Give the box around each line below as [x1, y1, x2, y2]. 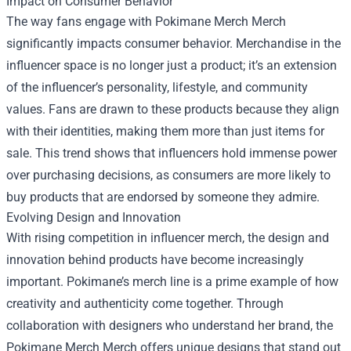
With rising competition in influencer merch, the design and [6, 230, 329, 245]
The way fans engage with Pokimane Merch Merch [6, 13, 286, 29]
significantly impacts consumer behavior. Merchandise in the [6, 35, 341, 51]
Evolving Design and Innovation [6, 209, 181, 225]
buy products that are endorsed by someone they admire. [6, 189, 320, 204]
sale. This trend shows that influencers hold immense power [6, 145, 337, 161]
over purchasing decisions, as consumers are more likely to [6, 167, 331, 183]
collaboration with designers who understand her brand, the [6, 317, 333, 333]
